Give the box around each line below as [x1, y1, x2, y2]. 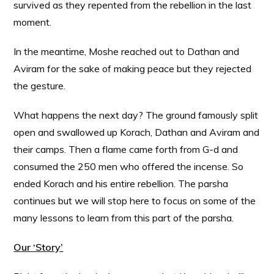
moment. [13, 16, 52, 28]
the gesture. [13, 80, 66, 92]
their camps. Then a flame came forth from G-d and [13, 143, 239, 155]
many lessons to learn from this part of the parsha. [13, 212, 234, 224]
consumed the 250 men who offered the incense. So [13, 160, 244, 172]
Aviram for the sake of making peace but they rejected [13, 62, 252, 75]
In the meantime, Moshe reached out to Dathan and [13, 45, 240, 57]
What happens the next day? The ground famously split [13, 109, 259, 121]
